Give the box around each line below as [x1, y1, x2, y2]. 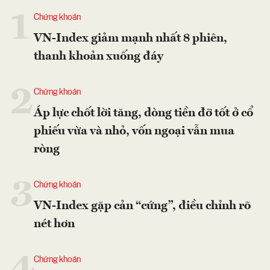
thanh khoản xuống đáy [34, 50, 163, 63]
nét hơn [34, 218, 75, 230]
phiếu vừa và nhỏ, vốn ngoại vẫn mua [34, 125, 234, 137]
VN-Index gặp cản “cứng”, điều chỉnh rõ [34, 199, 251, 212]
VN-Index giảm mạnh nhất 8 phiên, [34, 32, 227, 45]
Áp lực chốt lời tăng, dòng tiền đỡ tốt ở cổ [34, 107, 253, 119]
